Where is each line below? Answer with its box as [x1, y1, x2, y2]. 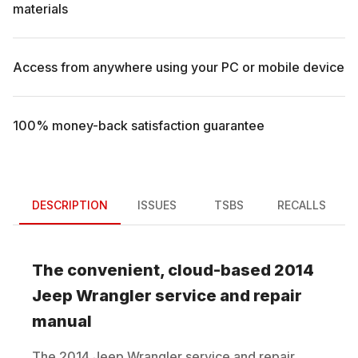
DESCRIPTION [32, 198, 108, 213]
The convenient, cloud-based [32, 260, 274, 280]
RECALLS [277, 198, 326, 213]
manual [32, 311, 92, 331]
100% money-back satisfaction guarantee [13, 117, 265, 133]
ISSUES [137, 198, 177, 213]
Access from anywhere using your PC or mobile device [13, 58, 344, 75]
